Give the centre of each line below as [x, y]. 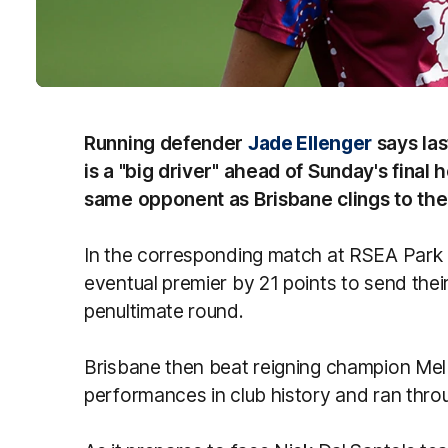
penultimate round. [164, 310]
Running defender [166, 142]
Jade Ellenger [310, 142]
